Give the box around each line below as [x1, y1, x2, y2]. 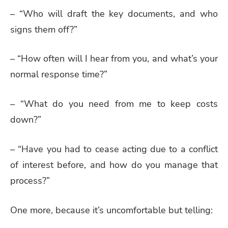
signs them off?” [10, 23, 77, 36]
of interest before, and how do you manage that [10, 159, 218, 172]
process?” [10, 175, 50, 187]
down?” [10, 113, 41, 126]
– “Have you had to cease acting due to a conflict [10, 143, 218, 156]
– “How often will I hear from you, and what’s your [10, 52, 218, 65]
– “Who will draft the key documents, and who [10, 7, 218, 20]
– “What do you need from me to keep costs [10, 98, 218, 110]
